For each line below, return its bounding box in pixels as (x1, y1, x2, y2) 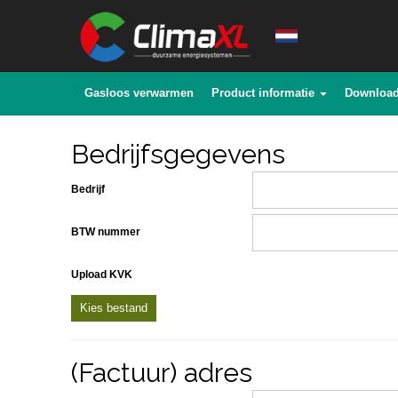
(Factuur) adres (71, 357, 252, 388)
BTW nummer (71, 226, 140, 238)
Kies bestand (80, 301, 147, 314)
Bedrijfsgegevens (71, 139, 285, 170)
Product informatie (211, 86, 314, 99)
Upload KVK (71, 268, 132, 281)
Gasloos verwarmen (84, 86, 194, 99)
